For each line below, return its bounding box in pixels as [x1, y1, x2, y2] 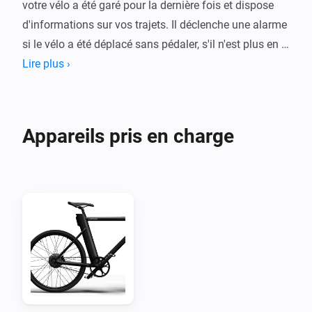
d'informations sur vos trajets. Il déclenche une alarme [22, 17, 287, 31]
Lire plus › [22, 56, 70, 70]
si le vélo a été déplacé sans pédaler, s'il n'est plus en [22, 37, 279, 51]
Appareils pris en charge [22, 124, 234, 148]
